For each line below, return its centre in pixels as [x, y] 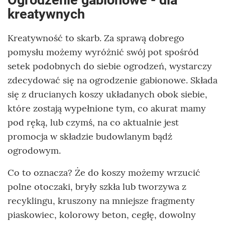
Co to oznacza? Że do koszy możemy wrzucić [104, 173]
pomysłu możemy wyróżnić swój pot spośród [103, 52]
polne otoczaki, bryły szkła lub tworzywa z [97, 187]
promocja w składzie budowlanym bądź [90, 137]
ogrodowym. [34, 151]
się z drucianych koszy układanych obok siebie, [107, 94]
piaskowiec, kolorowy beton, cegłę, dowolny [102, 215]
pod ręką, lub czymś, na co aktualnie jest [93, 123]
